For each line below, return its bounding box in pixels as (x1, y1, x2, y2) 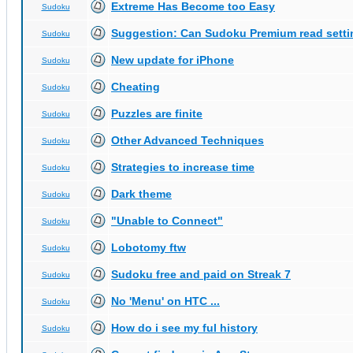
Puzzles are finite (111, 107, 203, 120)
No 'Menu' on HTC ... (111, 295, 220, 307)
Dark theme (111, 188, 172, 200)
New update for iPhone (111, 54, 234, 66)
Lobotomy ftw (111, 241, 186, 254)
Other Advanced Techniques (111, 134, 264, 147)
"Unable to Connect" (111, 214, 223, 227)
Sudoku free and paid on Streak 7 (111, 268, 291, 281)
